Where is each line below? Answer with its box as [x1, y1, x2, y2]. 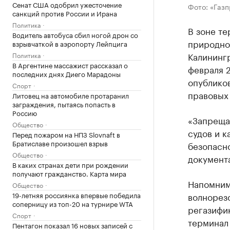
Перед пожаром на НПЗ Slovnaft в [12, 128, 120, 139]
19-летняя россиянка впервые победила [12, 189, 141, 200]
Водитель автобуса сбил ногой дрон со [12, 29, 138, 40]
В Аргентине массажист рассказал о [12, 59, 128, 70]
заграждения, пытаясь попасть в [12, 98, 116, 109]
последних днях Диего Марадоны [12, 68, 121, 79]
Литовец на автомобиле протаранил [12, 89, 129, 100]
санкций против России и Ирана [12, 7, 117, 18]
